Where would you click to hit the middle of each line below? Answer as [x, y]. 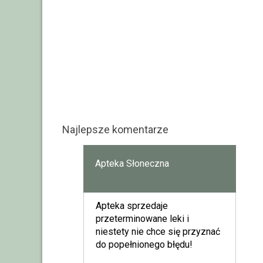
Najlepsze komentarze [115, 129]
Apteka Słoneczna [132, 163]
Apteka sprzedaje [131, 205]
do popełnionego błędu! [144, 244]
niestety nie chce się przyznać [158, 231]
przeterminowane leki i [142, 218]
